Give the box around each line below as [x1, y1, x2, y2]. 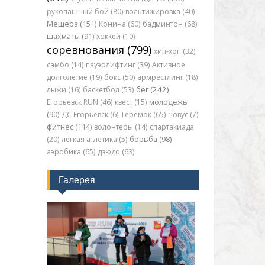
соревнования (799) [46, 43, 151, 57]
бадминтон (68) [142, 19, 197, 29]
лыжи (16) [46, 85, 80, 95]
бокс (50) [104, 72, 135, 82]
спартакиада [149, 122, 194, 132]
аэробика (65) [46, 147, 95, 157]
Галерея [58, 174, 95, 186]
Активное [151, 60, 185, 70]
